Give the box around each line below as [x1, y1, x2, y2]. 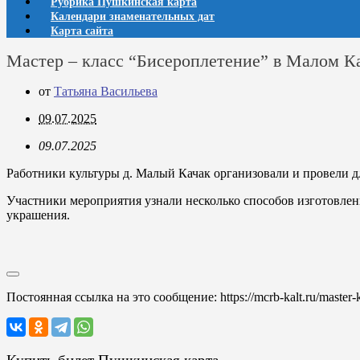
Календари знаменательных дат [51, 10, 215, 22]
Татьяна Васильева [54, 84, 157, 98]
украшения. [6, 208, 70, 222]
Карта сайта [51, 25, 113, 37]
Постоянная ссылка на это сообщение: [6, 290, 220, 304]
